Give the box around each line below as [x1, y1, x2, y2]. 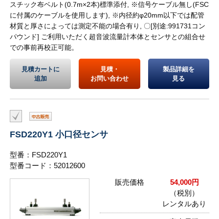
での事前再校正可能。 [10, 43, 78, 51]
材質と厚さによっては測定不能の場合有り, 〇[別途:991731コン [10, 22, 205, 30]
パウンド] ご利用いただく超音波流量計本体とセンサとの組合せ [10, 32, 205, 41]
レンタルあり [162, 199, 206, 208]
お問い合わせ [90, 74, 129, 82]
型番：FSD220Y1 [10, 150, 67, 159]
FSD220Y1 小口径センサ [10, 129, 108, 139]
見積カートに [21, 65, 60, 73]
